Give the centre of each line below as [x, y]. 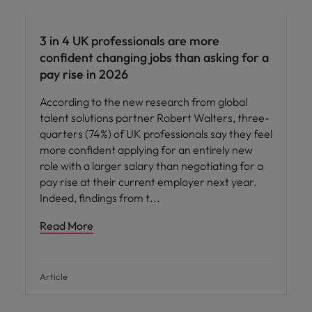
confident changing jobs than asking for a [154, 57]
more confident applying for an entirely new [146, 150]
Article [54, 276]
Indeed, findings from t [96, 198]
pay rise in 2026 [84, 74]
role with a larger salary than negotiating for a [151, 166]
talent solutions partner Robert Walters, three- [155, 118]
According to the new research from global [143, 102]
